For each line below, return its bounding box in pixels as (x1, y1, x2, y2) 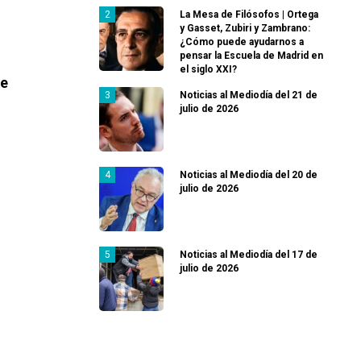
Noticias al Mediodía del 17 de (180, 249, 317, 261)
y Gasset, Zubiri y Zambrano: (180, 23, 310, 35)
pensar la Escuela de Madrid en (180, 50, 323, 62)
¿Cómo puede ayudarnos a (180, 36, 304, 48)
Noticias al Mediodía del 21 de (180, 89, 317, 102)
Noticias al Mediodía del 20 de (180, 169, 317, 181)
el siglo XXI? (180, 64, 237, 76)
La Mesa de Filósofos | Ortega (180, 9, 318, 21)
